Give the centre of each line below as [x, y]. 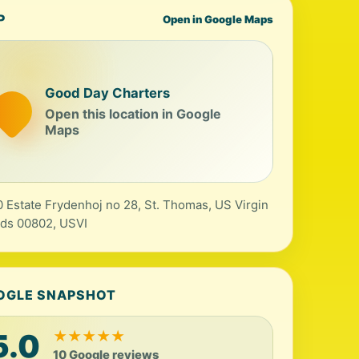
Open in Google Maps [218, 19]
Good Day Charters [108, 93]
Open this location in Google [133, 113]
